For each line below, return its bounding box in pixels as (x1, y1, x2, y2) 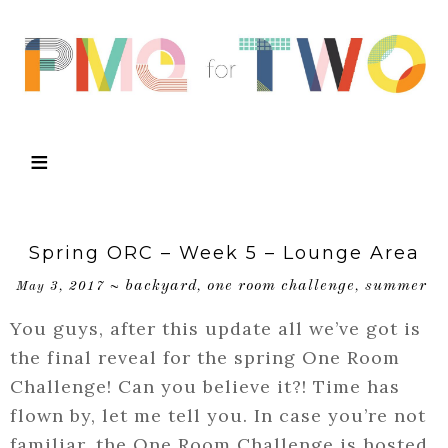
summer (365, 278, 427, 295)
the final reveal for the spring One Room (10, 346, 400, 370)
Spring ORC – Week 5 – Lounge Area (28, 242, 420, 265)
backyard (125, 278, 197, 295)
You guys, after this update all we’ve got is (10, 317, 421, 341)
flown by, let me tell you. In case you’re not (10, 404, 426, 428)
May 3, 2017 (16, 280, 105, 294)
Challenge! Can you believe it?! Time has (10, 375, 400, 399)
